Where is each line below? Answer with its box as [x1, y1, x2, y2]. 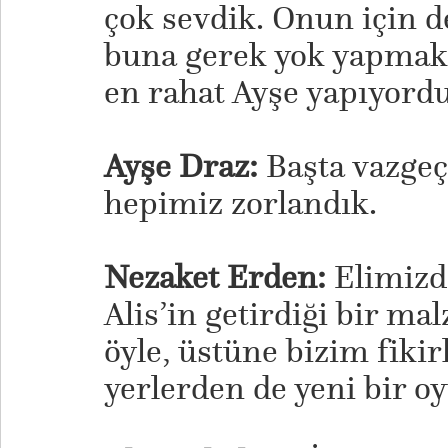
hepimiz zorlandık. [103, 182, 377, 224]
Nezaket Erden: [103, 256, 326, 298]
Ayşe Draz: [103, 145, 258, 187]
